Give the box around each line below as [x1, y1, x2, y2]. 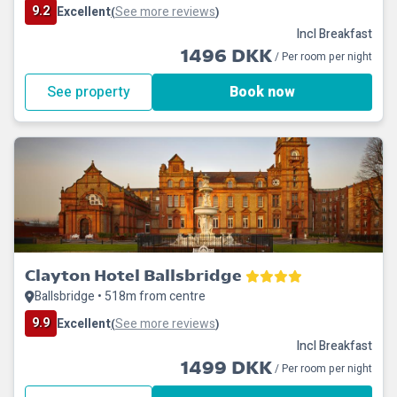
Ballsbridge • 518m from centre [35, 287, 206, 306]
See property [47, 82, 130, 103]
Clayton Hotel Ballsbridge [25, 266, 242, 284]
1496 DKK [181, 46, 272, 66]
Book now [230, 82, 295, 103]
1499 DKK [181, 358, 272, 378]
